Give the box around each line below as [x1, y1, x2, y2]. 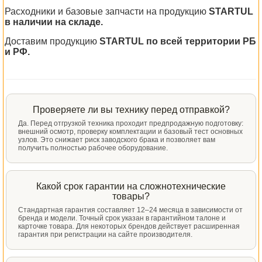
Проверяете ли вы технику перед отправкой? [32, 104, 230, 115]
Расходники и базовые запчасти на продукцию [5, 6, 209, 16]
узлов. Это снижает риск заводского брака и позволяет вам [18, 135, 215, 144]
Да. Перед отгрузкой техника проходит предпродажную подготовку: [18, 119, 243, 127]
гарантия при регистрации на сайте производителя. [18, 230, 192, 239]
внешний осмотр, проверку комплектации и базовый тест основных [18, 127, 243, 136]
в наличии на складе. [5, 16, 103, 27]
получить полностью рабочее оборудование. [18, 143, 168, 152]
